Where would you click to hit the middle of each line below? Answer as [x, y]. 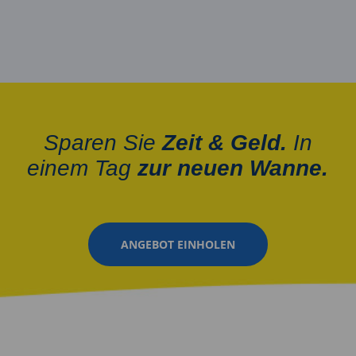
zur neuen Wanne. [233, 168]
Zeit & [193, 142]
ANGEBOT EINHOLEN [178, 244]
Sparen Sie [103, 142]
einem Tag [83, 168]
